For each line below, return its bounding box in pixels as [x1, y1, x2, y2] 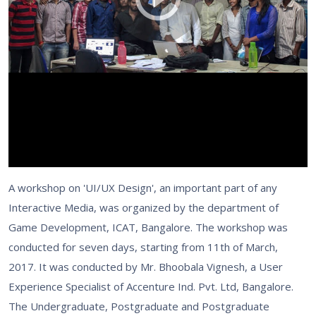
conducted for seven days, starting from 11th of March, [8, 240, 278, 254]
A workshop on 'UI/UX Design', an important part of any [8, 181, 277, 195]
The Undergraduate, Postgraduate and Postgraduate [8, 299, 269, 313]
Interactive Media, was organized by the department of [8, 200, 279, 214]
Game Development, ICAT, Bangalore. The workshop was [8, 220, 288, 234]
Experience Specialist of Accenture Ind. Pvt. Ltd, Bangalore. [8, 279, 293, 293]
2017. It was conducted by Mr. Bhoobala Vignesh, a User [8, 260, 283, 274]
